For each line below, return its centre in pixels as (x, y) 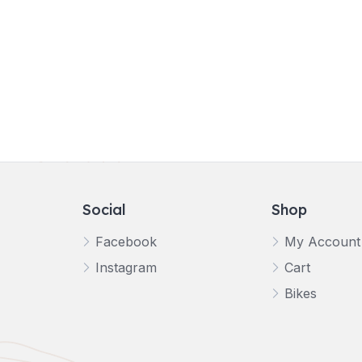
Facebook (126, 242)
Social (104, 210)
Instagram (126, 267)
